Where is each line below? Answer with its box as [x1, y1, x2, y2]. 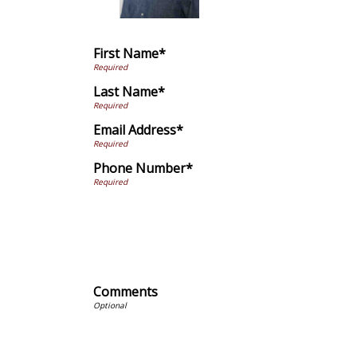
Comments [93, 282, 158, 300]
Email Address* [93, 121, 183, 139]
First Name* [93, 44, 166, 62]
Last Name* [93, 82, 165, 100]
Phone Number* [93, 159, 193, 178]
